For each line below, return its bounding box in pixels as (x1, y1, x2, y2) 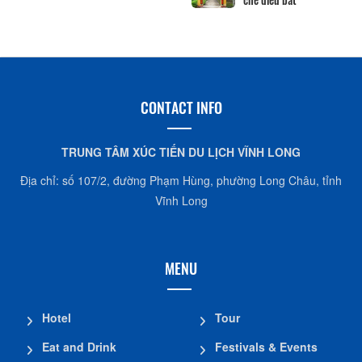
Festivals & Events (215, 338, 318, 355)
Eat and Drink (42, 338, 116, 355)
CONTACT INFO (140, 96, 222, 118)
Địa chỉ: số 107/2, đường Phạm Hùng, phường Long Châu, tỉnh (20, 171, 342, 188)
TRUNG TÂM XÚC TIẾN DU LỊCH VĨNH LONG (61, 143, 301, 160)
